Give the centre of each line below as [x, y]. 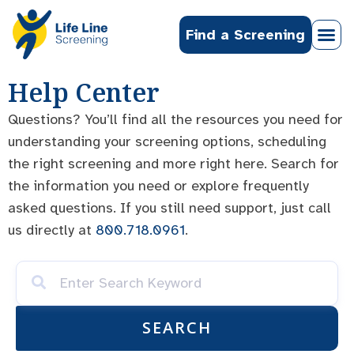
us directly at [52, 230]
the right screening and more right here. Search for [173, 164]
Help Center [84, 92]
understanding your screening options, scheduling [167, 142]
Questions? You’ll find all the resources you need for [175, 120]
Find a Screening [245, 34]
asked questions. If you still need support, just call [169, 208]
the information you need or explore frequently [158, 186]
